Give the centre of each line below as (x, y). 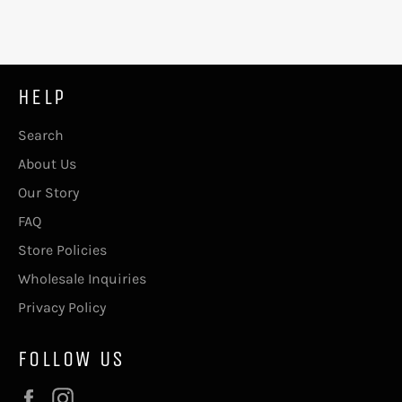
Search (41, 135)
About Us (47, 163)
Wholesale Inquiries (82, 278)
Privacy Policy (62, 307)
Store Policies (62, 249)
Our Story (48, 192)
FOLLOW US (72, 358)
